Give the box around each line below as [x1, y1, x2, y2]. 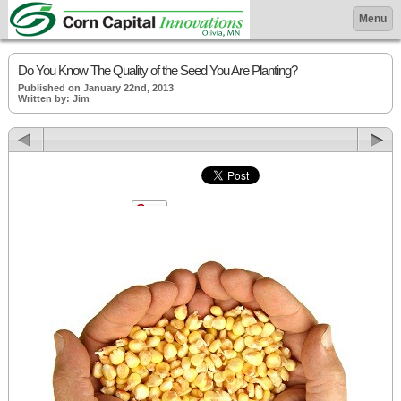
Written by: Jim [18, 93, 90, 104]
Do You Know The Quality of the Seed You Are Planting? [18, 63, 297, 78]
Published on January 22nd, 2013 [18, 82, 174, 93]
